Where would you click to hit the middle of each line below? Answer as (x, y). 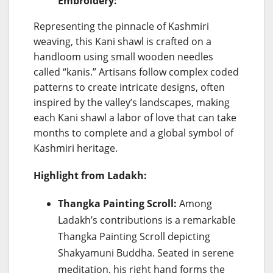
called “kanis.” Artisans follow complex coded (136, 72)
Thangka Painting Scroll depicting (134, 236)
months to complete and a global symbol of (133, 133)
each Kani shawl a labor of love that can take (135, 117)
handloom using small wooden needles (123, 56)
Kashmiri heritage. (76, 148)
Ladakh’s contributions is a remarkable (147, 220)
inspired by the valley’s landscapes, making (132, 102)
